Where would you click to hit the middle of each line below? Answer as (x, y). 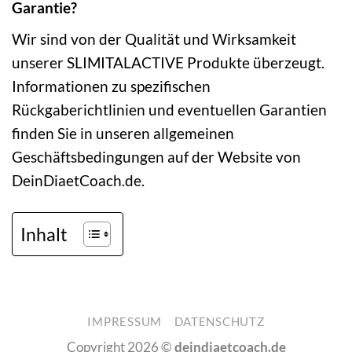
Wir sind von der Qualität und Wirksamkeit (154, 38)
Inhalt (44, 234)
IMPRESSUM (125, 321)
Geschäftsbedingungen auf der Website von (156, 156)
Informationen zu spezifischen (111, 86)
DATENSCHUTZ (219, 321)
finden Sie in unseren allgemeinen (123, 133)
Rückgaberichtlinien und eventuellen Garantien (169, 109)
